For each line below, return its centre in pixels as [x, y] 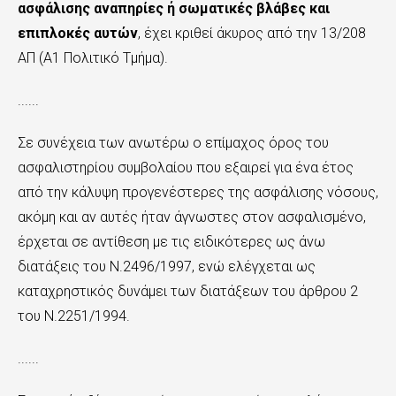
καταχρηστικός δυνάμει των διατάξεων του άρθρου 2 [190, 291]
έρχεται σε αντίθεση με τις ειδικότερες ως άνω [171, 242]
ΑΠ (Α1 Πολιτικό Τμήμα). [93, 58]
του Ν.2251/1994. [74, 316]
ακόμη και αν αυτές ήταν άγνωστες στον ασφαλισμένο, [192, 217]
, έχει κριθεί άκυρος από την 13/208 [252, 33]
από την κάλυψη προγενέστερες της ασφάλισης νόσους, [198, 192]
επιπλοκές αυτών [78, 33]
